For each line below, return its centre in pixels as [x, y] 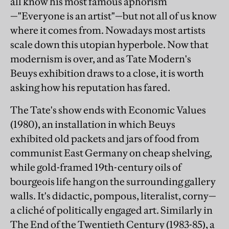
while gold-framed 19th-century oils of [96, 167]
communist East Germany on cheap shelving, [111, 153]
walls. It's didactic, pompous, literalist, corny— [113, 196]
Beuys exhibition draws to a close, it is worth [107, 73]
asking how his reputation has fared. [90, 87]
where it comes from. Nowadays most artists [108, 30]
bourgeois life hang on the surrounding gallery [113, 181]
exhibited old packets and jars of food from [105, 139]
